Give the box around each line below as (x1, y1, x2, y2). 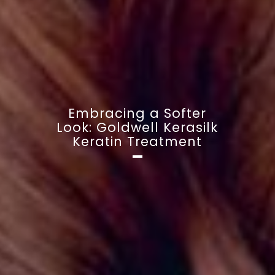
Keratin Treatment (72, 133, 203, 151)
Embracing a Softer (68, 104, 207, 123)
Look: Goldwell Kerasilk (56, 118, 219, 137)
